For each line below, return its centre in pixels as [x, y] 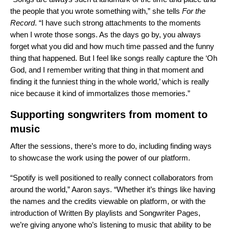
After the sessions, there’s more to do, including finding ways [111, 146]
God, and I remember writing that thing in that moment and [107, 70]
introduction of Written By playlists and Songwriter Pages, [105, 213]
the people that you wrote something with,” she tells [96, 11]
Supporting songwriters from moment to [109, 115]
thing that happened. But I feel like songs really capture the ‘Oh [114, 58]
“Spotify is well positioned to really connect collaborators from [112, 178]
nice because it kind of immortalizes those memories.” [100, 94]
